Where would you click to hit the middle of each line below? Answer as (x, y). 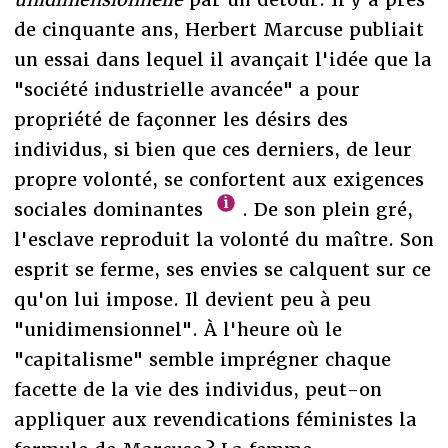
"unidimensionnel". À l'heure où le (177, 329)
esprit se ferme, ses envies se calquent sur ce (222, 269)
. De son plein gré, (325, 209)
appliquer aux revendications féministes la (215, 419)
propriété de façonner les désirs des (180, 119)
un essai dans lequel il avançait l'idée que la (222, 59)
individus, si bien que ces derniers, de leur (212, 149)
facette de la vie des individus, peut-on (197, 389)
